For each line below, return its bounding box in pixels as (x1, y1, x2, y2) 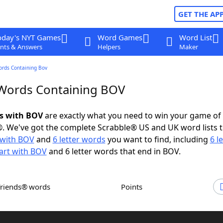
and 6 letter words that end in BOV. (46, 146, 181, 157)
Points (125, 182, 142, 192)
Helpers (97, 42, 120, 51)
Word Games (97, 32, 142, 42)
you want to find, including (105, 134, 210, 145)
